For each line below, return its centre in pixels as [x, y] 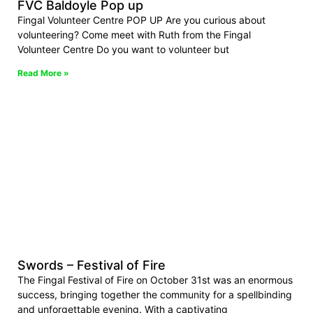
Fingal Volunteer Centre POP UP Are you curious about [141, 20]
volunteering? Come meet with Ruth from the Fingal [134, 35]
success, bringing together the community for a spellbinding [155, 295]
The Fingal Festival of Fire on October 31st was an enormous [155, 280]
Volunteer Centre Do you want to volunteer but [123, 50]
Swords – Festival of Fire [92, 265]
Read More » [43, 73]
